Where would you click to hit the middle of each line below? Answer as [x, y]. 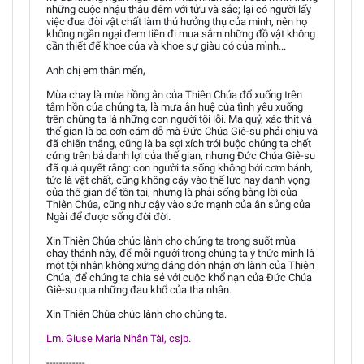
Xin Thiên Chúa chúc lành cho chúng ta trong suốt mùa [171, 240]
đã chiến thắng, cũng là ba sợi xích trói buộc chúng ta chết [179, 143]
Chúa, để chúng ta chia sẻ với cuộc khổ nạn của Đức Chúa [179, 277]
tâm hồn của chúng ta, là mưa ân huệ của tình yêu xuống [175, 106]
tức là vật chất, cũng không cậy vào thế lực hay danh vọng [178, 180]
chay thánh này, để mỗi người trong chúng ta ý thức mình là [180, 253]
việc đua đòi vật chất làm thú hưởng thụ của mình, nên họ [177, 21]
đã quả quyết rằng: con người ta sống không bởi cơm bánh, [180, 167]
